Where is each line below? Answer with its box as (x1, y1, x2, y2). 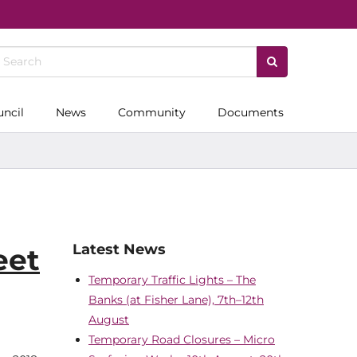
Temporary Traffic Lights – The (88, 272, 256, 287)
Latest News (73, 241, 166, 258)
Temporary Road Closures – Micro (88, 331, 275, 347)
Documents (218, 104, 284, 120)
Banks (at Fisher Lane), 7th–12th (88, 292, 264, 307)
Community (118, 104, 186, 120)
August (88, 312, 129, 327)
